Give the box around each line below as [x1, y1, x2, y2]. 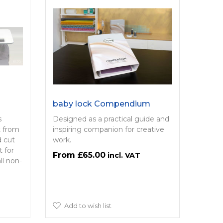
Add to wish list [64, 201, 111, 210]
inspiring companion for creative [52, 124, 164, 134]
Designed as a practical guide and [52, 114, 169, 123]
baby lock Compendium [52, 99, 150, 109]
